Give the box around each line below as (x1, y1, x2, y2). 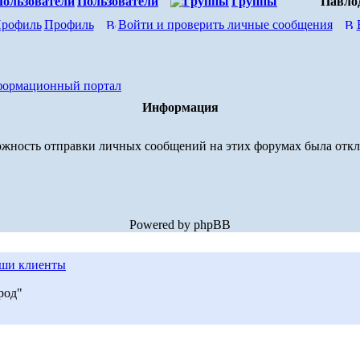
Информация (141, 100, 219, 114)
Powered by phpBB (129, 217, 231, 231)
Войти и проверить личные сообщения (117, 17, 333, 31)
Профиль (43, 17, 94, 31)
